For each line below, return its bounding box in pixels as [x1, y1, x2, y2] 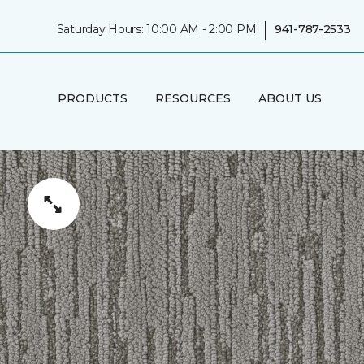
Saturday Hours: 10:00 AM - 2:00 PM [56, 21, 257, 37]
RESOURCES [154, 90, 231, 106]
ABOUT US [258, 90, 322, 106]
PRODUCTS [57, 90, 128, 106]
